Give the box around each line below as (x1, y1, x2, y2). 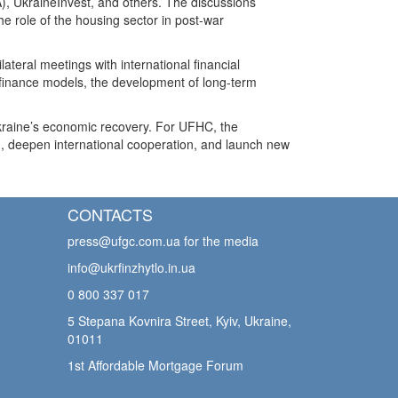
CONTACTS (68, 203, 153, 227)
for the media (180, 232, 259, 251)
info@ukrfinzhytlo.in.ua (68, 259, 195, 277)
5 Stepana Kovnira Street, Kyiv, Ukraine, (68, 312, 291, 330)
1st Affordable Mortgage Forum (68, 356, 243, 375)
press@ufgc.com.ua (68, 232, 180, 251)
